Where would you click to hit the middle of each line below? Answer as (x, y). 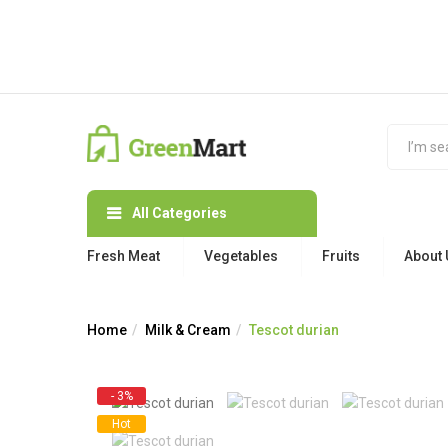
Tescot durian (294, 330)
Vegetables (241, 256)
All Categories (179, 213)
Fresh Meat (123, 256)
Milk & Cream (188, 330)
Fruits (341, 256)
